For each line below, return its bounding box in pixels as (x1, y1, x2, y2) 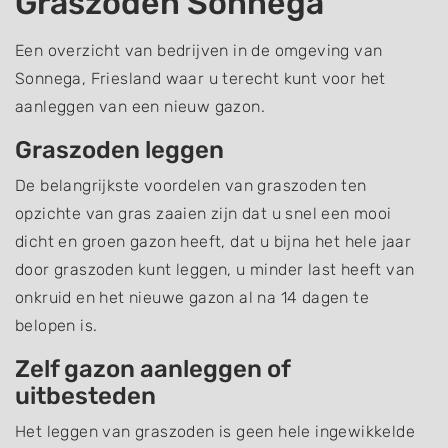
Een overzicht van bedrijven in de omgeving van (15, 41, 383, 60)
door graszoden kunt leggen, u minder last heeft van (15, 260, 415, 279)
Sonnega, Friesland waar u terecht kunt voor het (15, 69, 386, 88)
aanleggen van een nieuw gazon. (15, 97, 265, 116)
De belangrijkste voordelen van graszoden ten (15, 176, 367, 195)
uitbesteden (15, 382, 156, 410)
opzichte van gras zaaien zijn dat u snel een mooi (15, 204, 392, 223)
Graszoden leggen (15, 136, 224, 164)
